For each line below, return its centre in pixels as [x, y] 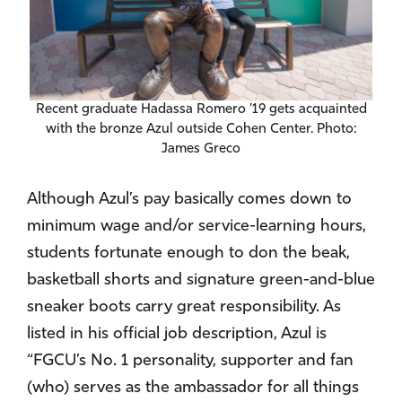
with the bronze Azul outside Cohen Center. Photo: [201, 129]
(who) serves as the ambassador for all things [193, 388]
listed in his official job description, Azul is [177, 334]
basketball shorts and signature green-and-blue [201, 280]
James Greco [201, 149]
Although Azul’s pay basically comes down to [189, 199]
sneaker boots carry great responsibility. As [184, 307]
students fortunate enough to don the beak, [188, 253]
